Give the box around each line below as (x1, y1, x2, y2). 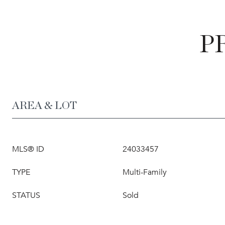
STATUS (12, 190, 40, 200)
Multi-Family (123, 167, 167, 177)
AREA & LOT (12, 100, 77, 111)
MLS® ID (12, 144, 44, 154)
